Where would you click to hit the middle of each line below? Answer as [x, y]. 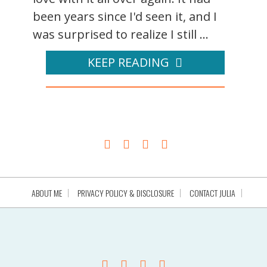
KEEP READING [128, 62]
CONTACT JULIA [212, 193]
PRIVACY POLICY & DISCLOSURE [125, 193]
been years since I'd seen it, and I [125, 16]
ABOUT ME [46, 193]
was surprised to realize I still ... [121, 34]
